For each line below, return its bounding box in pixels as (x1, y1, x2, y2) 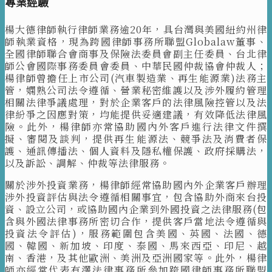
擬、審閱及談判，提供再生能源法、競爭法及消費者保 (5, 132, 267, 146)
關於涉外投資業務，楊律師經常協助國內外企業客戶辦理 (5, 178, 267, 192)
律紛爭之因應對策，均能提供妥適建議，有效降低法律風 (5, 107, 267, 122)
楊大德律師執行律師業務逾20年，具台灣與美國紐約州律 (5, 22, 267, 37)
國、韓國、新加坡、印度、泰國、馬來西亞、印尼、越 (5, 239, 267, 253)
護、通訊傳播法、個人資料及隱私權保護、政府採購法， (5, 144, 267, 158)
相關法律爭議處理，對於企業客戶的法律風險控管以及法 (5, 95, 267, 110)
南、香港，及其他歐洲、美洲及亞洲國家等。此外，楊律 (5, 251, 267, 265)
